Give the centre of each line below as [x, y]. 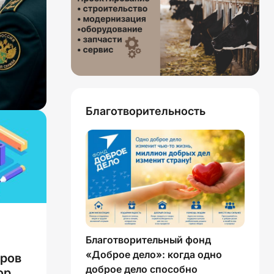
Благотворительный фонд [148, 240]
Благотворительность [146, 111]
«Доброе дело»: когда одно [154, 255]
